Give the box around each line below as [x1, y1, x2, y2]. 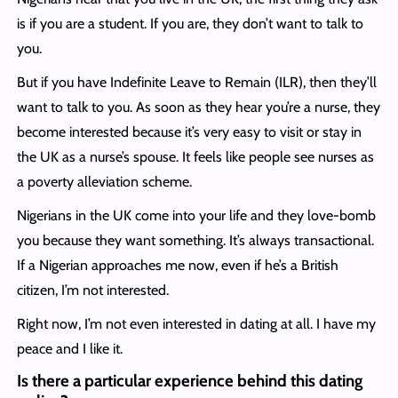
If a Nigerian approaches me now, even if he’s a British [16, 257, 338, 275]
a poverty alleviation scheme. [16, 173, 192, 191]
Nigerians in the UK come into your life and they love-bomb [16, 207, 376, 225]
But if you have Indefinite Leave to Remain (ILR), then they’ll [16, 74, 377, 92]
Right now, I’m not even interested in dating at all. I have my [16, 315, 376, 333]
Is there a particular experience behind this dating [16, 370, 362, 392]
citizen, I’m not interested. [16, 282, 169, 299]
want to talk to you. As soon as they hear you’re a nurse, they [16, 99, 380, 116]
